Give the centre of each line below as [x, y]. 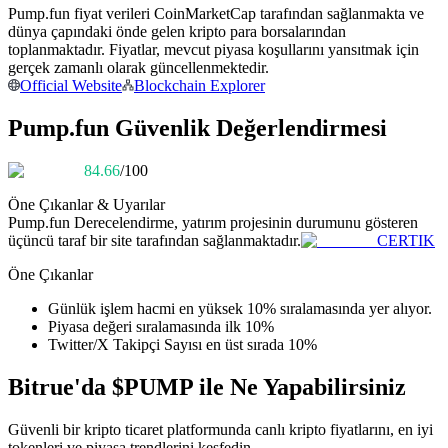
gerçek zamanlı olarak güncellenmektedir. [138, 68]
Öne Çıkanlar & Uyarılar [86, 205]
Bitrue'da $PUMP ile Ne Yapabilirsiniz [207, 387]
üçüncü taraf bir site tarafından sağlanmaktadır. [154, 241]
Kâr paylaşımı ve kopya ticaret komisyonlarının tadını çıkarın [240, 49]
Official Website [71, 86]
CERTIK [406, 241]
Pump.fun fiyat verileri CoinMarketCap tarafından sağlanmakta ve [216, 14]
